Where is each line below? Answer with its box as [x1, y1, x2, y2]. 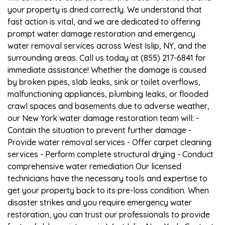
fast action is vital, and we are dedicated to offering [8, 16, 200, 27]
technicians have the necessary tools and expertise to [8, 173, 207, 183]
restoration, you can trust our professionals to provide [8, 209, 210, 219]
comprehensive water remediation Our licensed [8, 161, 181, 171]
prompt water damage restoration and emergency [8, 28, 195, 39]
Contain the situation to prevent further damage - [8, 125, 191, 135]
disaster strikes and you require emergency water [8, 197, 192, 207]
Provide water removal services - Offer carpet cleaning [8, 137, 211, 147]
